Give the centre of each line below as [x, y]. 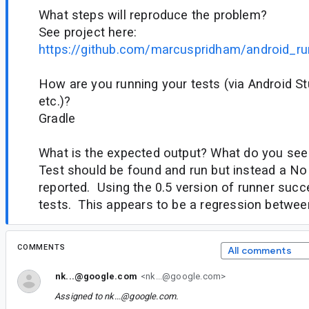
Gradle [57, 118]
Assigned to [80, 296]
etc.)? [55, 101]
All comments [259, 250]
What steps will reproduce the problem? [153, 14]
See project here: [88, 32]
